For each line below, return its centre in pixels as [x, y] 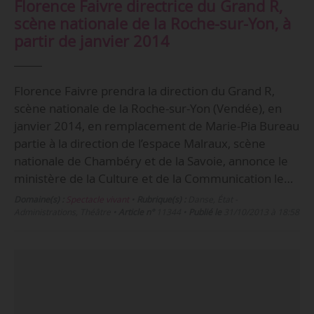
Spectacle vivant [97, 199]
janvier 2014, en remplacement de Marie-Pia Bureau [156, 126]
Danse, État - [211, 199]
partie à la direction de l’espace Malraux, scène [139, 144]
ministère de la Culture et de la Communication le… [153, 179]
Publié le [205, 212]
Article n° [136, 212]
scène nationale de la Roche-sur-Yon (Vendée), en [148, 109]
